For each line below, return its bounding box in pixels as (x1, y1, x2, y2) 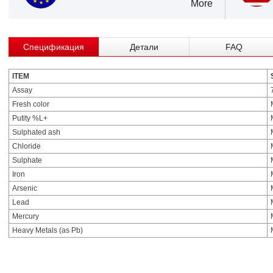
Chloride (12, 142, 41, 151)
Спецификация (23, 42, 84, 52)
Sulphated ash (12, 128, 60, 136)
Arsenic (12, 184, 37, 193)
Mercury (12, 212, 39, 221)
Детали (130, 42, 158, 52)
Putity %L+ (12, 114, 48, 122)
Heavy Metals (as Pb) (12, 226, 83, 235)
